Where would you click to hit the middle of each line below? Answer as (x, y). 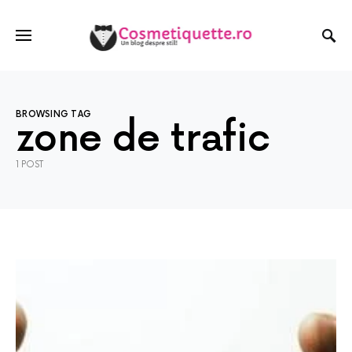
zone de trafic (143, 139)
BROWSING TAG (54, 114)
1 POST (29, 165)
